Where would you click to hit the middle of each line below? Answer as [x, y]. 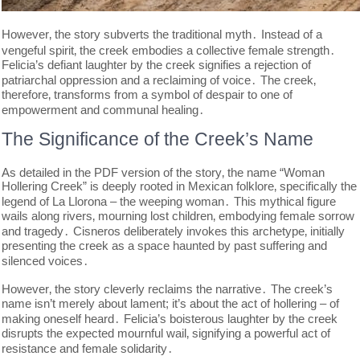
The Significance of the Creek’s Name [158, 139]
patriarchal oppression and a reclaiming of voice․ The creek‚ [159, 80]
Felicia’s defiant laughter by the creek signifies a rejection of [157, 65]
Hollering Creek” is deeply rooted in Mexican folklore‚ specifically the [180, 186]
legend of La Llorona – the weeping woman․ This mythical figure [169, 201]
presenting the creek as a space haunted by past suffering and [165, 245]
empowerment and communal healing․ [104, 110]
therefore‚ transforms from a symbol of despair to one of [147, 94]
